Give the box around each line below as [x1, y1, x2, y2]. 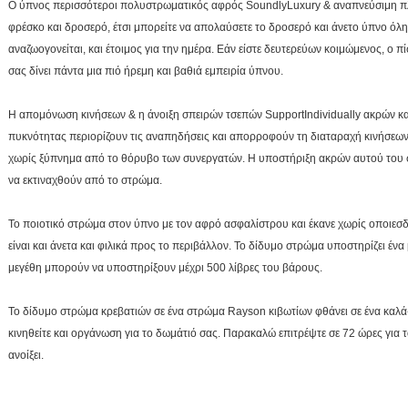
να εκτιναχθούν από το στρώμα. [8, 174, 162, 187]
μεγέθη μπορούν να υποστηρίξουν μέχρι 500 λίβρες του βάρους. [8, 261, 322, 274]
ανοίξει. [8, 349, 44, 362]
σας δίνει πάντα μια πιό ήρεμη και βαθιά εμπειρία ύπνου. [8, 65, 283, 77]
